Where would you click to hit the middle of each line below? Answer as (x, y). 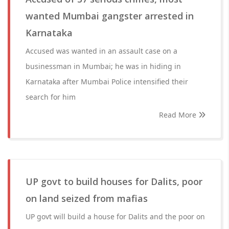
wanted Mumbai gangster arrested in (110, 16)
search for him (51, 97)
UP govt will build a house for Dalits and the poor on (115, 216)
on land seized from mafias (87, 198)
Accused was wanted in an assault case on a (101, 51)
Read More (179, 115)
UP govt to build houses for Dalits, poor (114, 181)
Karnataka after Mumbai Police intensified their (107, 82)
